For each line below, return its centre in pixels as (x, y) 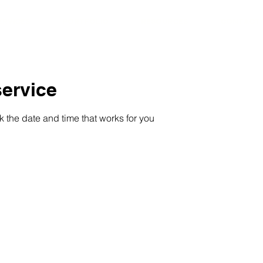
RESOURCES (164, 22)
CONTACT (240, 22)
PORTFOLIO (85, 22)
